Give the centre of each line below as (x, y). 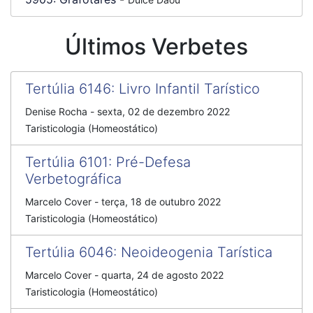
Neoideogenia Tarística (197, 252)
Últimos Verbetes (156, 46)
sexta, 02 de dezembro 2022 (163, 111)
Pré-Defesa (153, 162)
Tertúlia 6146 (68, 89)
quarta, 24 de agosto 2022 (162, 275)
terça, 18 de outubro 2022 (161, 202)
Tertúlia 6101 (67, 162)
